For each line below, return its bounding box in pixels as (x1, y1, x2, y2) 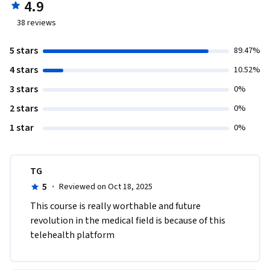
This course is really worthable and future (30, 199, 201, 213)
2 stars (10, 102, 38, 116)
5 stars (10, 44, 38, 58)
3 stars (10, 83, 38, 96)
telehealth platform (30, 228, 118, 242)
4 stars (10, 63, 38, 77)
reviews (25, 17, 56, 30)
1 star (10, 121, 34, 135)
